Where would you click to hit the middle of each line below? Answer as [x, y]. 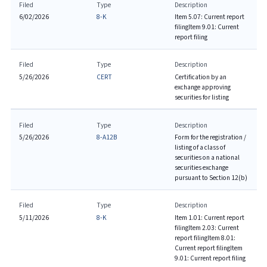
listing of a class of [200, 148]
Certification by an [200, 77]
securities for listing [201, 97]
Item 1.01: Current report [209, 218]
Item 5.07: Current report [209, 17]
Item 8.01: [221, 238]
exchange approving [202, 87]
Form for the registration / [210, 137]
